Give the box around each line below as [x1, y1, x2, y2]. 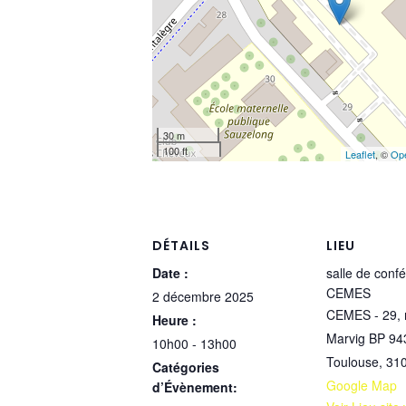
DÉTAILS [152, 237, 210, 255]
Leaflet [345, 147, 376, 161]
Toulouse [326, 353, 379, 371]
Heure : [152, 311, 197, 329]
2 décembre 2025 [152, 287, 254, 305]
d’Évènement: [152, 378, 237, 396]
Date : [152, 264, 188, 282]
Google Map [326, 376, 397, 394]
